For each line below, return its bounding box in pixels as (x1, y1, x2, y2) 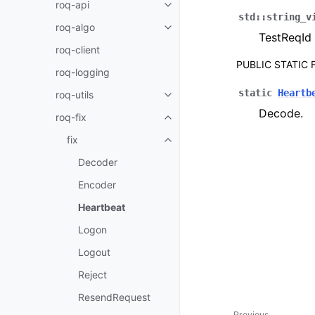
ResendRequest (78, 291, 150, 303)
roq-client (56, 44, 100, 56)
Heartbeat (78, 201, 125, 213)
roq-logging (56, 66, 110, 78)
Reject (78, 269, 107, 281)
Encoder (78, 179, 116, 191)
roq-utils (56, 89, 94, 101)
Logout (78, 246, 110, 258)
